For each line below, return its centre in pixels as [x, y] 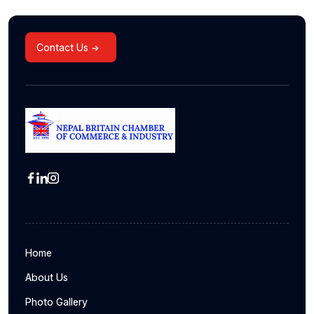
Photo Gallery [56, 301]
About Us [47, 277]
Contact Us [62, 47]
